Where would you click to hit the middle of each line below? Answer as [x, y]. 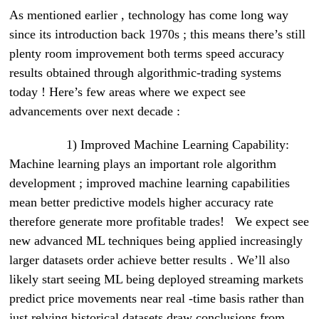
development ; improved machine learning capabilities [150, 183]
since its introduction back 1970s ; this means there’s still [158, 35]
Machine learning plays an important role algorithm [143, 164]
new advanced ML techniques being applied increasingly [156, 241]
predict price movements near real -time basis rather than [157, 299]
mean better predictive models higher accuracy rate [142, 203]
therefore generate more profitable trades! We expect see [159, 222]
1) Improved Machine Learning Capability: [150, 145]
